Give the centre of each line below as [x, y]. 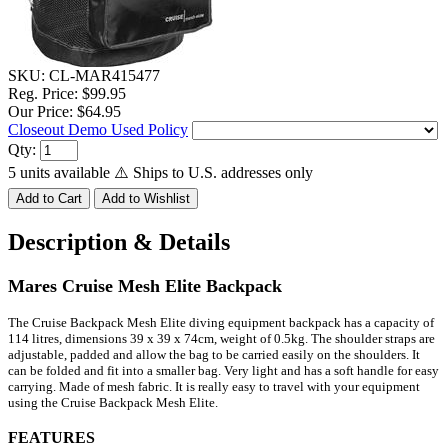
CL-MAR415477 [104, 75]
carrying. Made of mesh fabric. [90, 386]
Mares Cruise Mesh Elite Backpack [145, 285]
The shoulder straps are [371, 338]
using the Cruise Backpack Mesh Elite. [113, 402]
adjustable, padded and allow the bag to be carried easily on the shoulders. [208, 354]
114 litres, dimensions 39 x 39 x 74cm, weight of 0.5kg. [158, 338]
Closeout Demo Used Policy [98, 129]
